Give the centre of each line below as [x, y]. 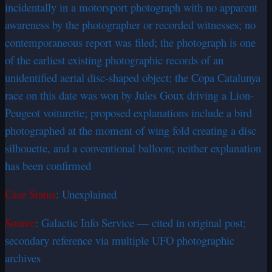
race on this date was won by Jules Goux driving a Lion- [129, 95]
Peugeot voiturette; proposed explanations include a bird [128, 113]
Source [20, 223]
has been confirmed [48, 166]
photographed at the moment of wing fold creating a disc [131, 131]
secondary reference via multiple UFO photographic [120, 240]
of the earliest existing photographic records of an [114, 60]
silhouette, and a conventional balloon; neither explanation [133, 148]
